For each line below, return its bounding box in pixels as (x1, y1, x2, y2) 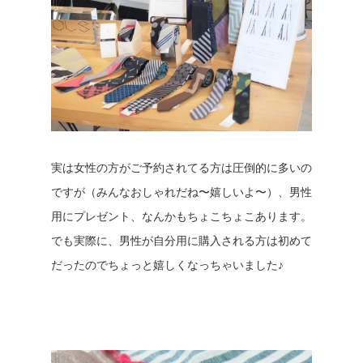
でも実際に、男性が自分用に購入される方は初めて (50, 234, 312, 247)
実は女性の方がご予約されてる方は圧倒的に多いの (50, 161, 312, 174)
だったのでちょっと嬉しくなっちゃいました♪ (50, 258, 284, 271)
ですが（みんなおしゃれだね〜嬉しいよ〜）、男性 (50, 186, 312, 199)
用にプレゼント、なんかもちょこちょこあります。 (50, 210, 312, 223)
